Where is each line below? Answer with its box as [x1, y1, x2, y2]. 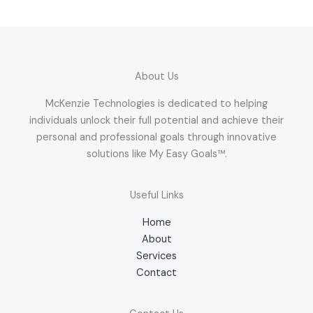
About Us [134, 70, 179, 84]
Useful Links [129, 189, 184, 203]
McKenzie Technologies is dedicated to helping [45, 97, 268, 111]
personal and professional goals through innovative [36, 131, 277, 145]
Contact [136, 266, 177, 280]
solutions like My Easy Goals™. [86, 147, 227, 161]
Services [136, 249, 177, 263]
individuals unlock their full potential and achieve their [29, 114, 284, 128]
